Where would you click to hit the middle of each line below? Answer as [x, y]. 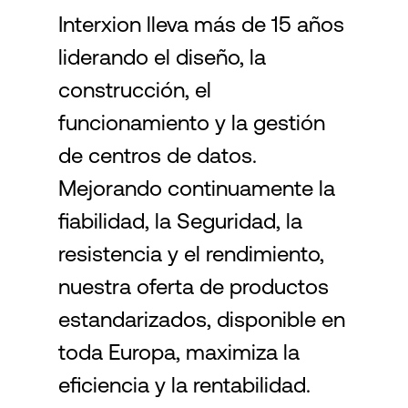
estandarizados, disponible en [202, 319]
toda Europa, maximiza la [179, 352]
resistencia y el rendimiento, [191, 254]
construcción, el [135, 90]
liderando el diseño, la [162, 57]
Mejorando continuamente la [197, 188]
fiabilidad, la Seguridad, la [180, 221]
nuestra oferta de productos [194, 286]
